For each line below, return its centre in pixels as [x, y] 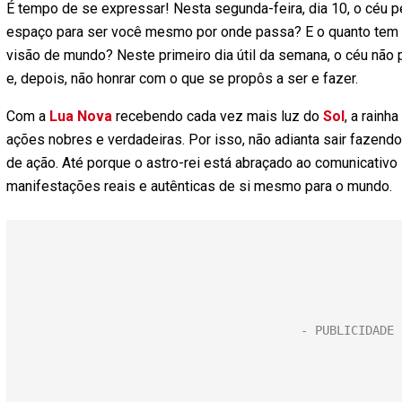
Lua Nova [81, 116]
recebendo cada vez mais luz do [218, 116]
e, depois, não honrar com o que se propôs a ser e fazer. [182, 79]
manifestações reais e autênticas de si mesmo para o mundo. [199, 186]
